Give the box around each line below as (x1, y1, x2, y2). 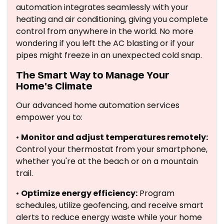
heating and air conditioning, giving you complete (16, 13, 208, 25)
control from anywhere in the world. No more (16, 25, 193, 37)
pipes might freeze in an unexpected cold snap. (16, 49, 202, 61)
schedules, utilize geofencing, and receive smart (16, 199, 203, 211)
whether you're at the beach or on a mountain (16, 155, 198, 167)
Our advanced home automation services (16, 99, 179, 111)
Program (137, 187, 174, 199)
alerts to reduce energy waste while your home (16, 211, 202, 223)
